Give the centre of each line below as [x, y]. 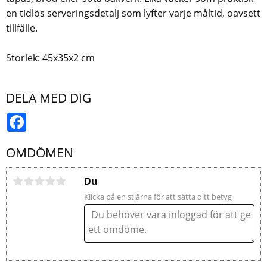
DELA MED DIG [49, 98]
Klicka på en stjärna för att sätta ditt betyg [158, 196]
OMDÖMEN [40, 152]
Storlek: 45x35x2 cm [50, 58]
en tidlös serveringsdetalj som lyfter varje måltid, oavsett [133, 13]
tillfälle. [22, 28]
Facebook [48, 117]
